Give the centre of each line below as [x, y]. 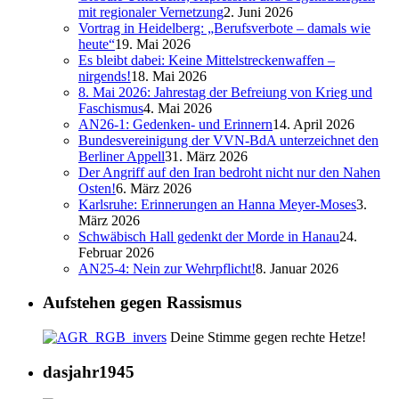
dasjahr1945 [89, 371]
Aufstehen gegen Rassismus [142, 303]
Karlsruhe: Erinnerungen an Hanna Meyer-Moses [217, 204]
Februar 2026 [116, 252]
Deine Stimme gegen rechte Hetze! [266, 337]
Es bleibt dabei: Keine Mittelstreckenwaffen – [207, 60]
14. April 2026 [313, 124]
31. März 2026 [206, 156]
